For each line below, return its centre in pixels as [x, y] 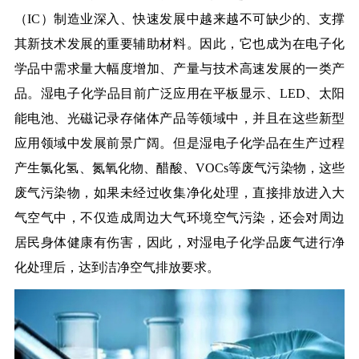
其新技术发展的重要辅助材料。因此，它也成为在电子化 [179, 43]
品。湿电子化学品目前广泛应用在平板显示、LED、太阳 [179, 93]
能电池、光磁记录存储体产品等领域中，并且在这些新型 [179, 118]
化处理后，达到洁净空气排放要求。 [117, 267]
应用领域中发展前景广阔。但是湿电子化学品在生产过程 [179, 143]
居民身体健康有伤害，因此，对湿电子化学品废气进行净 [179, 242]
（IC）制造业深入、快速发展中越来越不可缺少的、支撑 [179, 18]
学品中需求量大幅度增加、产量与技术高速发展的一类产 [179, 68]
